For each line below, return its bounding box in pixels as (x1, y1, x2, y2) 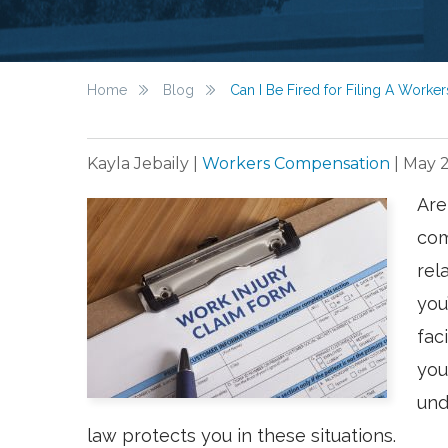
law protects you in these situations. (87, 424, 401, 446)
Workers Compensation (202, 153, 390, 173)
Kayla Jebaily (87, 153, 193, 173)
